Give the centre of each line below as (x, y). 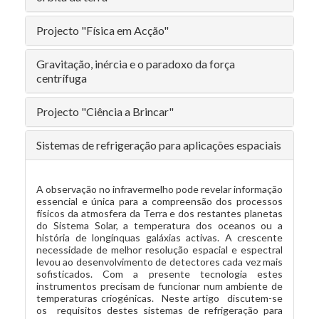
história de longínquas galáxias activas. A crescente (159, 237)
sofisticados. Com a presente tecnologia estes (159, 274)
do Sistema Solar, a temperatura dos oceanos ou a (159, 225)
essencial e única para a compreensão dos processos (159, 201)
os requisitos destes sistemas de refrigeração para (159, 310)
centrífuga (62, 78)
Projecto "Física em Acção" (103, 30)
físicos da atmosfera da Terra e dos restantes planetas (159, 213)
